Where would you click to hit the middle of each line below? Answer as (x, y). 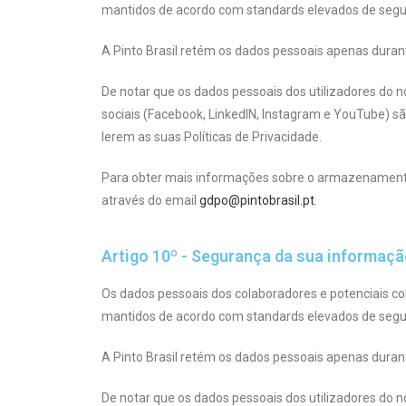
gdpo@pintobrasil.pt (257, 200)
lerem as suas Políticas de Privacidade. (212, 136)
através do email (150, 200)
